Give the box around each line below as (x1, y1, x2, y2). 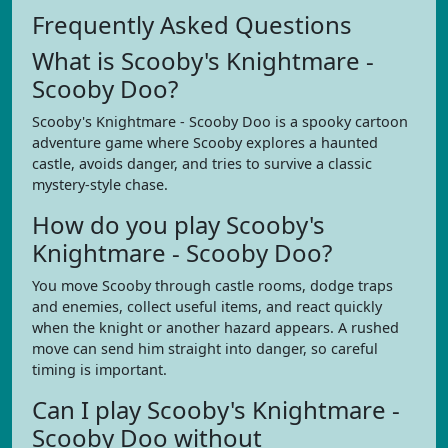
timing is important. (32, 360, 167, 379)
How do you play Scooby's (32, 208, 325, 241)
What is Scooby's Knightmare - (32, 44, 374, 77)
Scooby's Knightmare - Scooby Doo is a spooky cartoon (32, 112, 408, 131)
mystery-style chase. (32, 175, 168, 194)
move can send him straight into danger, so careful (32, 339, 378, 358)
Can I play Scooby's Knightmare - (32, 393, 400, 426)
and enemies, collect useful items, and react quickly (32, 297, 382, 316)
